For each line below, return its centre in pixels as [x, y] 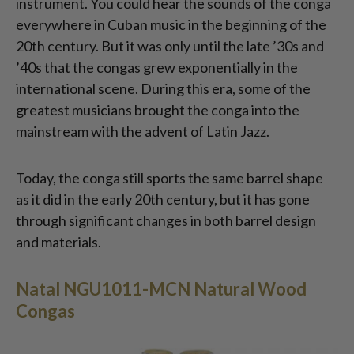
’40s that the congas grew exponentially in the [157, 68]
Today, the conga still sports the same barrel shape [169, 178]
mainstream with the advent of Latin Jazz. [144, 132]
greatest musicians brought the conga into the [158, 110]
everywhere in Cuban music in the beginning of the [171, 25]
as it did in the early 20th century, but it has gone [163, 200]
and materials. [60, 242]
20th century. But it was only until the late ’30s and [170, 46]
